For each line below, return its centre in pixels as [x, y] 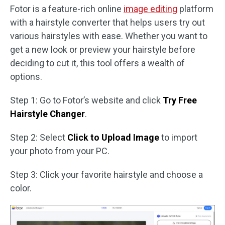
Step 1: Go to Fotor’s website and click [86, 100]
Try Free [180, 100]
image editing [150, 9]
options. [26, 77]
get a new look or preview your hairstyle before [103, 49]
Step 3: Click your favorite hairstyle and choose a [106, 175]
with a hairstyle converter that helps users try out [107, 22]
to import [178, 137]
